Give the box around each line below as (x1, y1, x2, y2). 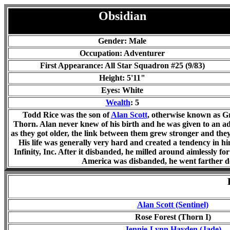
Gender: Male (98, 36, 146, 45)
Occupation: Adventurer (80, 49, 165, 57)
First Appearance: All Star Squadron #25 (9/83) (40, 61, 205, 70)
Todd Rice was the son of (22, 110, 111, 119)
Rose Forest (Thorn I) (135, 213, 211, 221)
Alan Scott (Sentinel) (137, 200, 208, 209)
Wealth (105, 98, 130, 107)
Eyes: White (101, 86, 143, 94)
